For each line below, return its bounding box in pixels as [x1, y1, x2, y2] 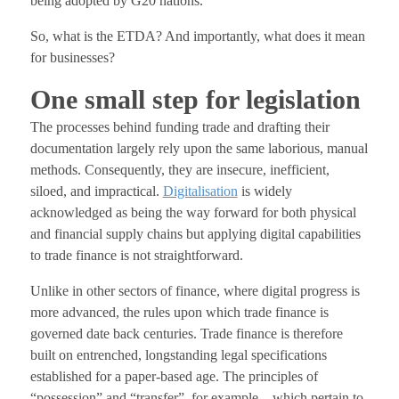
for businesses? [29, 50, 115, 66]
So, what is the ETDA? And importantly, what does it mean [29, 28, 365, 45]
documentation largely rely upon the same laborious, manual [29, 141, 368, 157]
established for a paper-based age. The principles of [29, 369, 318, 385]
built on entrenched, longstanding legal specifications [29, 347, 327, 363]
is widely [237, 183, 292, 199]
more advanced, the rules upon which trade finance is [29, 305, 329, 321]
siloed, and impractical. [29, 183, 163, 199]
